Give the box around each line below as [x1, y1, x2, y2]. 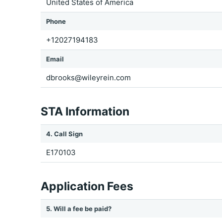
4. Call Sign [46, 130, 83, 138]
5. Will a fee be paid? [46, 205, 111, 213]
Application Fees [41, 179, 133, 193]
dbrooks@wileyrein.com [46, 73, 131, 82]
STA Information [41, 105, 129, 118]
